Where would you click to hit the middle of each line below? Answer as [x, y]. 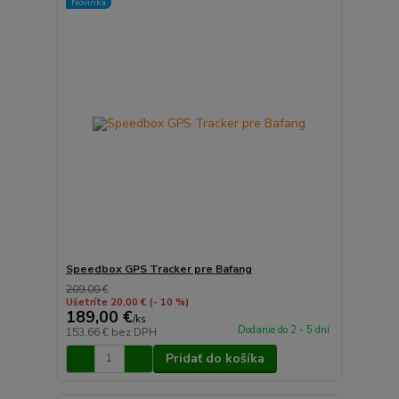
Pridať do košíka [215, 358]
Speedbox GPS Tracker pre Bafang [159, 269]
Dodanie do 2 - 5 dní [283, 330]
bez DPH [134, 332]
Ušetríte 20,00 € [106, 302]
